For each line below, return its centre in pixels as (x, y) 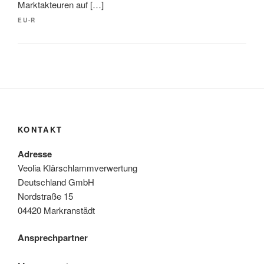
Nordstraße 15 (45, 196)
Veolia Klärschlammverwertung (77, 167)
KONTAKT (40, 130)
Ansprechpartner (53, 238)
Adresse (35, 154)
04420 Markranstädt (56, 210)
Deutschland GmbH (56, 181)
